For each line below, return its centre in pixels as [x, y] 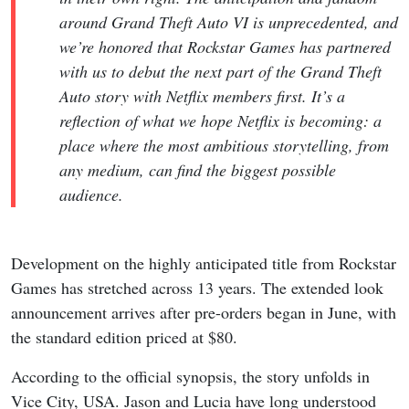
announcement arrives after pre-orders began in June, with [204, 312]
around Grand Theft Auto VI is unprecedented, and [229, 21]
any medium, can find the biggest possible [198, 169]
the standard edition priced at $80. [124, 336]
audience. [91, 194]
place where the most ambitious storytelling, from [224, 145]
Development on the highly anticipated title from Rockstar [204, 262]
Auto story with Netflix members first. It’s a [202, 95]
